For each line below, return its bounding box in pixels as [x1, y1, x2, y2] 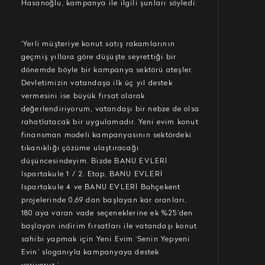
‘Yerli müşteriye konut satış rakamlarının [21, 41, 176, 48]
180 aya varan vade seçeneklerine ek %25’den [21, 210, 193, 217]
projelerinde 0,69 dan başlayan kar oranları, [21, 197, 187, 204]
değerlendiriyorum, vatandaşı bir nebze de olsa [21, 106, 200, 113]
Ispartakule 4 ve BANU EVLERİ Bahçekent [21, 184, 181, 191]
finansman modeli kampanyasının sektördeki [21, 132, 192, 139]
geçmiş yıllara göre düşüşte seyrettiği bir [21, 54, 177, 61]
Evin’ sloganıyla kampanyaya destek [21, 249, 160, 256]
